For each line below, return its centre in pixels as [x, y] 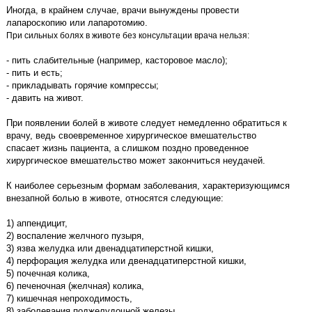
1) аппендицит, [37, 223]
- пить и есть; [34, 73]
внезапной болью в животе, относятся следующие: [115, 198]
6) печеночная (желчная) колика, [75, 286]
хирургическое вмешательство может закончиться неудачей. [136, 161]
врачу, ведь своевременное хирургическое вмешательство [131, 135]
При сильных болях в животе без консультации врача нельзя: [128, 36]
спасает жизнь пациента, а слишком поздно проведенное [127, 148]
